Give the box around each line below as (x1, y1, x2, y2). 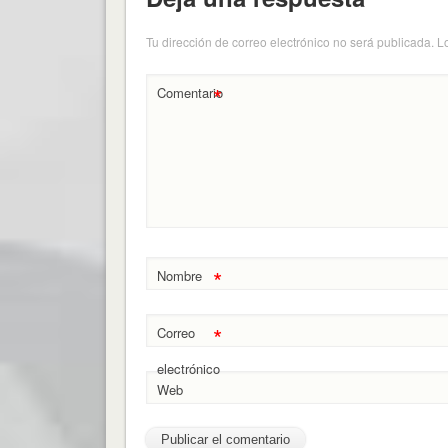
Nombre (156, 266, 202, 286)
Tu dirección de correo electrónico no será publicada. (145, 33, 434, 51)
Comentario (156, 83, 223, 103)
